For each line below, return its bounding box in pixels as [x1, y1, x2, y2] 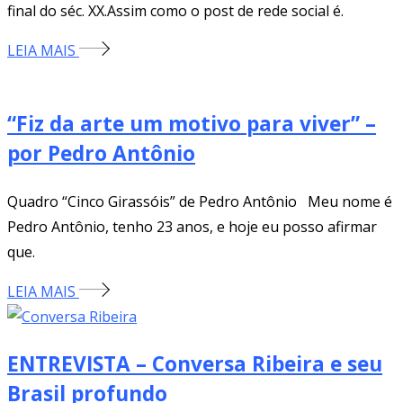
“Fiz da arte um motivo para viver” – [7, 110, 376, 139]
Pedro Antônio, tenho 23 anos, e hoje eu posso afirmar [7, 216, 377, 237]
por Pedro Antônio [7, 139, 195, 168]
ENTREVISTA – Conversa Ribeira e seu [7, 350, 382, 379]
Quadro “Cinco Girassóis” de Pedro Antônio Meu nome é [7, 191, 392, 211]
